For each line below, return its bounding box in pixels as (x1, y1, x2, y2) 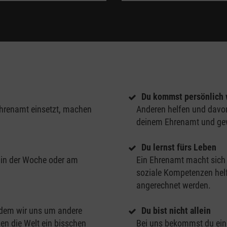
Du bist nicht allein (141, 205, 213, 216)
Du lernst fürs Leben (141, 142, 218, 153)
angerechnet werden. (136, 180, 211, 191)
